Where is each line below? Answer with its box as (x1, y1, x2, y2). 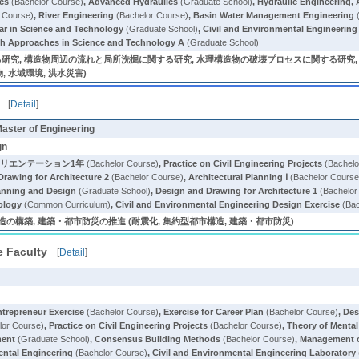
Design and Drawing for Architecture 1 (155, 186, 318, 196)
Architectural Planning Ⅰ (188, 172, 288, 182)
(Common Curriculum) (22, 200, 111, 209)
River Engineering (38, 10, 115, 20)
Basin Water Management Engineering (193, 10, 355, 20)
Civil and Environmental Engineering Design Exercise (115, 200, 341, 209)
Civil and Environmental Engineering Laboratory (152, 348, 357, 357)
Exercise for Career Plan (163, 307, 264, 317)
